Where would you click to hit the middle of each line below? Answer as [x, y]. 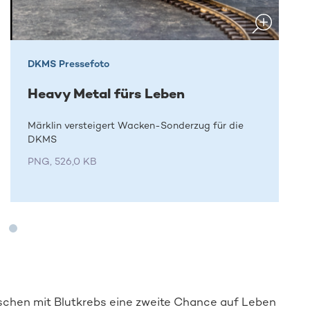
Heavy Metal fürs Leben [106, 93]
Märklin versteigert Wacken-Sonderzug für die [135, 126]
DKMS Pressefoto [68, 64]
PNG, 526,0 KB [62, 162]
